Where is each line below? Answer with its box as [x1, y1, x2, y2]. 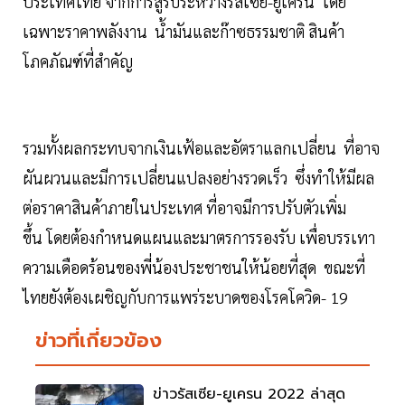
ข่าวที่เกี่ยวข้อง [35, 325, 162, 356]
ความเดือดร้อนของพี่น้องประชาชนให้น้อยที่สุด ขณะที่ [23, 257, 365, 278]
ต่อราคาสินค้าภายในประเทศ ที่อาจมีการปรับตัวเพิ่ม [23, 197, 346, 219]
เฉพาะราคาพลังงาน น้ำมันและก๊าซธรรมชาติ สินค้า [23, 21, 344, 42]
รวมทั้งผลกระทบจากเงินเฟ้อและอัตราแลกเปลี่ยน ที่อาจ [23, 137, 380, 159]
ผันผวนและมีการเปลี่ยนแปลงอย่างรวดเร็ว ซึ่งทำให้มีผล [23, 167, 374, 189]
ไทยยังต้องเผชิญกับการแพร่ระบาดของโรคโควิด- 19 [23, 287, 352, 308]
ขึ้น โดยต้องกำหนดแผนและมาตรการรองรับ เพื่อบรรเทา [23, 227, 375, 249]
